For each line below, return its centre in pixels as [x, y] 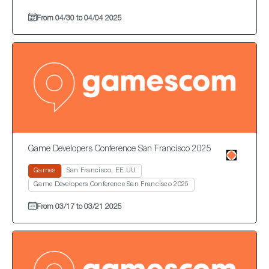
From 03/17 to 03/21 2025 [79, 207]
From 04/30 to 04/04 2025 [79, 18]
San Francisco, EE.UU [101, 171]
